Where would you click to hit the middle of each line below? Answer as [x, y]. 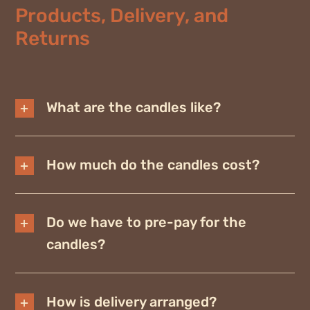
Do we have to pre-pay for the [146, 222]
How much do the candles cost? [153, 165]
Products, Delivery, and [121, 16]
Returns [52, 39]
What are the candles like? [133, 108]
